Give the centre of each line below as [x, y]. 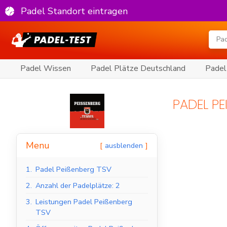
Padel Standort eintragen [74, 11]
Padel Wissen [46, 69]
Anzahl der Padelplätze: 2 [78, 186]
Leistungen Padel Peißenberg [84, 202]
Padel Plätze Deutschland [138, 69]
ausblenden [124, 146]
